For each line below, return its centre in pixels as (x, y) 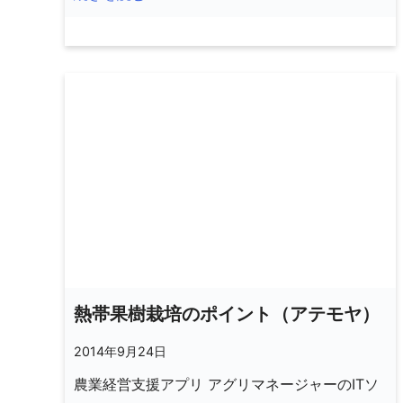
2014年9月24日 (120, 352)
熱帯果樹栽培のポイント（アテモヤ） (227, 314)
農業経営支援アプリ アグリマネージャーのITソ (226, 385)
